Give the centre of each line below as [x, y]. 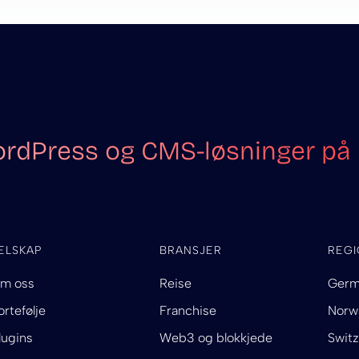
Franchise [188, 311]
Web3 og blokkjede [216, 338]
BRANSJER [190, 251]
